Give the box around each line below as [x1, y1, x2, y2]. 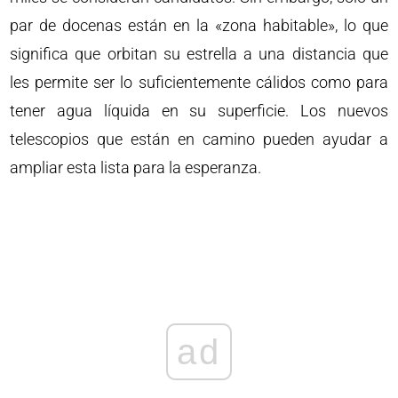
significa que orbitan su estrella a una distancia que [10, 44, 388, 63]
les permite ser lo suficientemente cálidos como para [10, 73, 388, 92]
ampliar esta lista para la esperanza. [10, 158, 262, 177]
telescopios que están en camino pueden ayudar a [10, 130, 388, 148]
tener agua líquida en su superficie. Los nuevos [10, 101, 388, 120]
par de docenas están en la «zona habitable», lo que [10, 16, 388, 35]
